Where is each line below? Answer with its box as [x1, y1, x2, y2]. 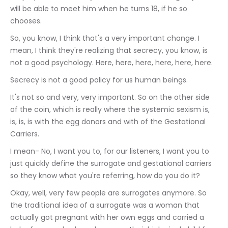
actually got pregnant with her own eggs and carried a [10, 212, 206, 222]
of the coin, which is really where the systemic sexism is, [10, 104, 212, 115]
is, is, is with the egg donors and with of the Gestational [10, 117, 208, 127]
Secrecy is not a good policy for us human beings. [10, 75, 188, 85]
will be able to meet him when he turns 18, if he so [10, 4, 189, 14]
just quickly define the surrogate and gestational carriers [10, 158, 214, 168]
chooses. [10, 16, 42, 26]
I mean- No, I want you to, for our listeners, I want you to [10, 146, 211, 156]
